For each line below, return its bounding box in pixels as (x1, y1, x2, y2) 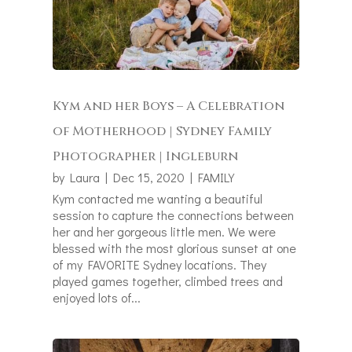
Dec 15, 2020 (113, 169, 185, 186)
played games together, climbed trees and (53, 273, 284, 290)
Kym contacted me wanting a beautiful (53, 190, 263, 207)
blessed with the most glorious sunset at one (53, 240, 297, 257)
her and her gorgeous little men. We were (53, 223, 277, 240)
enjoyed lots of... (53, 289, 141, 306)
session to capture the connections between (53, 207, 295, 224)
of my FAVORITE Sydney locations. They (53, 256, 267, 273)
